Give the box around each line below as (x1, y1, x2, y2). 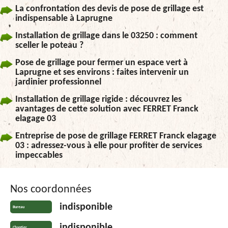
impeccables (15, 150, 63, 160)
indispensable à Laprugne (15, 13, 112, 23)
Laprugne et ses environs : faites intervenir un (15, 67, 189, 77)
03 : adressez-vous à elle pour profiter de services (15, 140, 202, 151)
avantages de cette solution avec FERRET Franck (15, 104, 198, 114)
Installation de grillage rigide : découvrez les (15, 94, 182, 104)
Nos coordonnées (10, 183, 92, 195)
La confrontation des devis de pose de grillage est (15, 4, 204, 14)
